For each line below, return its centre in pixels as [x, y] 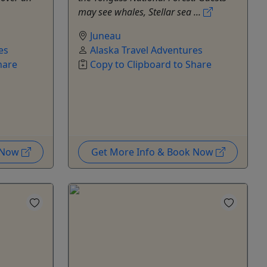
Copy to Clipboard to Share [151, 65]
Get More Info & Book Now [153, 152]
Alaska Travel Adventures [146, 50]
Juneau [105, 36]
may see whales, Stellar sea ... [141, 12]
